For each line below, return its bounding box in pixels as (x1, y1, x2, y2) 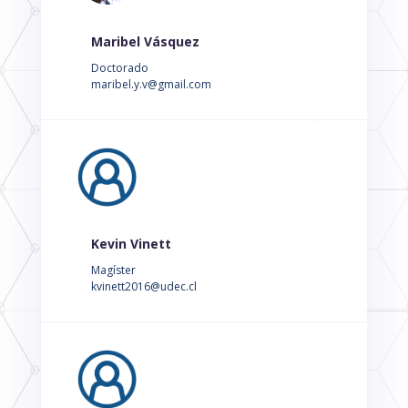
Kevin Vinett (90, 235, 171, 253)
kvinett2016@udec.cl (90, 279, 197, 295)
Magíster (90, 262, 136, 279)
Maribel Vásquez (90, 33, 199, 51)
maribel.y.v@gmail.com (90, 76, 211, 93)
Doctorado (90, 60, 148, 76)
